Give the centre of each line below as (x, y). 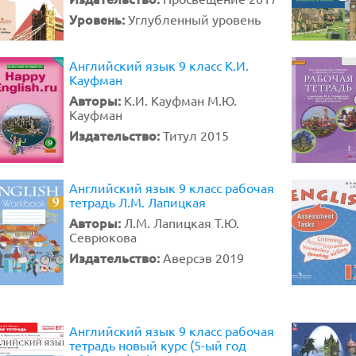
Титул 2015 (196, 135)
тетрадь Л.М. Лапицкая (137, 202)
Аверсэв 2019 (203, 257)
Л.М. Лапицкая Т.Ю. (182, 222)
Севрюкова (103, 237)
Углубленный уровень (194, 19)
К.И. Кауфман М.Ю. (180, 100)
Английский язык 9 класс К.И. (159, 65)
